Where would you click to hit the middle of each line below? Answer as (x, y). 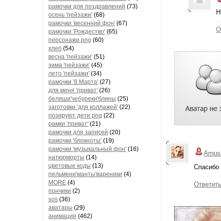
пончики (60, 191)
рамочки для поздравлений (87, 6)
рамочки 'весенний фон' (82, 23)
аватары (60, 208)
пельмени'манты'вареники (85, 174)
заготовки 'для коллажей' (83, 107)
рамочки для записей (78, 132)
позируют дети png (75, 115)
